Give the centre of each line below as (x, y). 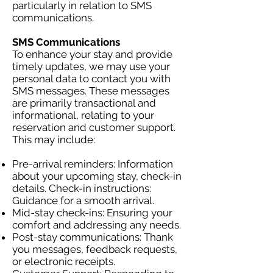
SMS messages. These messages (91, 91)
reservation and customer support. (94, 127)
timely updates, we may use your (91, 66)
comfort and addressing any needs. (97, 225)
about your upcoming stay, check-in (97, 176)
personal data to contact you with (91, 79)
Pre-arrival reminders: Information (93, 164)
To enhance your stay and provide (92, 54)
